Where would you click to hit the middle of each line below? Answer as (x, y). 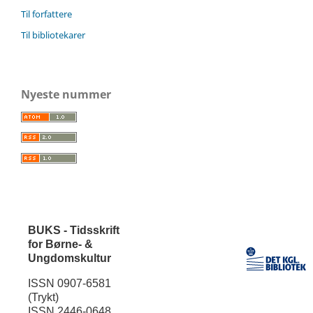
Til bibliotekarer (53, 35)
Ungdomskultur (69, 259)
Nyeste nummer (66, 94)
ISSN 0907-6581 (69, 284)
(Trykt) (43, 298)
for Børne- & (60, 245)
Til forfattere (46, 14)
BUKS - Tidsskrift (73, 231)
